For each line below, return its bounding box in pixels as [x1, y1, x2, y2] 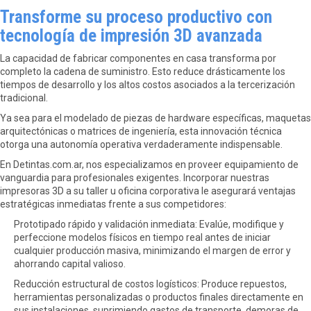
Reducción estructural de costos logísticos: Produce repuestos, [14, 278, 287, 289]
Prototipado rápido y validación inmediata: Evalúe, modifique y [14, 219, 284, 230]
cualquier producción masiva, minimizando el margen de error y [14, 245, 291, 256]
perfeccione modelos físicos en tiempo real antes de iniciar [14, 232, 271, 243]
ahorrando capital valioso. [14, 258, 126, 269]
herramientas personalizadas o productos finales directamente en [14, 292, 303, 303]
